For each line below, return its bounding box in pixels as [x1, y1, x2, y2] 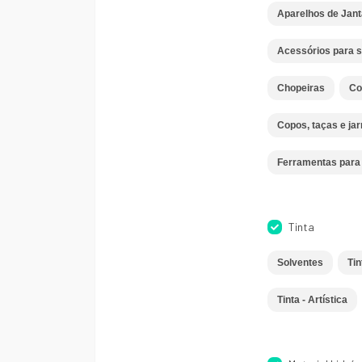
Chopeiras [276, 82, 325, 94]
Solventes [276, 257, 323, 268]
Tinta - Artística [276, 294, 347, 305]
